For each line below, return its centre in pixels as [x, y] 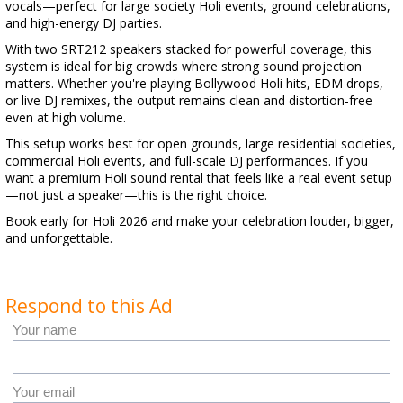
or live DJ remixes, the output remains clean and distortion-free [189, 100]
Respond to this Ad [89, 306]
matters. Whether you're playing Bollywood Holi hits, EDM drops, [194, 83]
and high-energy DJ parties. [84, 23]
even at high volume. [66, 117]
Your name [45, 330]
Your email [44, 392]
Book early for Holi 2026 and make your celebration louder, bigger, [200, 221]
